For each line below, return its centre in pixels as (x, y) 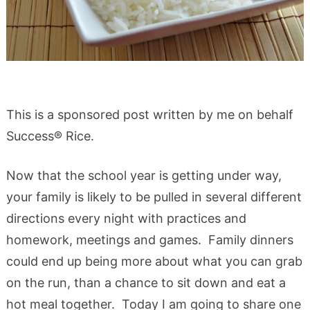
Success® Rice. (50, 136)
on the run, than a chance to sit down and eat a (146, 282)
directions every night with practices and (126, 218)
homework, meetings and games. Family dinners (149, 239)
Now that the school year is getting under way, (144, 175)
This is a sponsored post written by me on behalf (149, 114)
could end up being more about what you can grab (154, 261)
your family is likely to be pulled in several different (154, 197)
